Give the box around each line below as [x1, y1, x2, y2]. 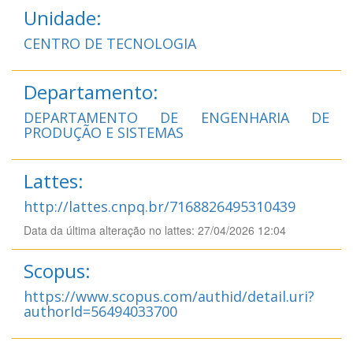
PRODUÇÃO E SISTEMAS [24, 122, 184, 142]
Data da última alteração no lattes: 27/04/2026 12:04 [24, 221, 286, 238]
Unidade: [24, 4, 102, 31]
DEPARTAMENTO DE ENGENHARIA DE [24, 107, 329, 127]
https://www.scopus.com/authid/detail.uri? [24, 286, 314, 306]
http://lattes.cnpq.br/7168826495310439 [24, 196, 295, 216]
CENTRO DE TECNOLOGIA [24, 33, 196, 53]
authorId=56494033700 [24, 301, 177, 321]
